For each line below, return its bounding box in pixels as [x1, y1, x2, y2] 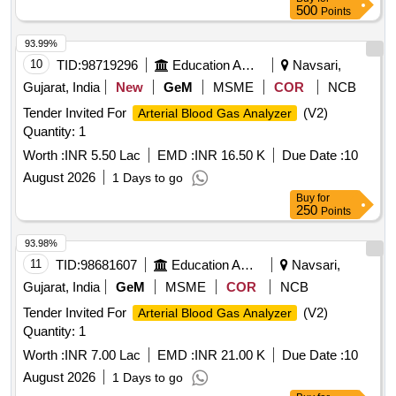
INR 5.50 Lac [65, 148, 141, 164]
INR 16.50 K [194, 148, 265, 164]
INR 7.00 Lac [65, 347, 141, 363]
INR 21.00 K [194, 347, 265, 363]
